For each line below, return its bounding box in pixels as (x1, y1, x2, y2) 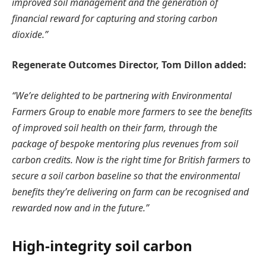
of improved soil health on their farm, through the (12, 121, 217, 134)
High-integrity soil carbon (12, 236, 192, 256)
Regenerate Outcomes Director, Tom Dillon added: (12, 58, 246, 72)
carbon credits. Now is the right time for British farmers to (12, 153, 251, 166)
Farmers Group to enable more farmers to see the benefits (12, 104, 252, 118)
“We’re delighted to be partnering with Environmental (12, 88, 232, 102)
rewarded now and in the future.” (12, 201, 151, 214)
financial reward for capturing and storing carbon (12, 11, 217, 25)
